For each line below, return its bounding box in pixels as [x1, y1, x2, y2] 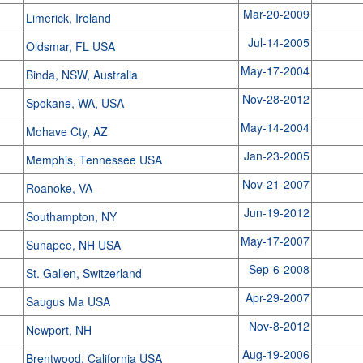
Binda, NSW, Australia [25, 66, 141, 83]
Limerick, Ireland [25, 10, 114, 26]
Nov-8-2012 [248, 318, 310, 334]
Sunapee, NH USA [25, 237, 124, 253]
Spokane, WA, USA [25, 95, 127, 111]
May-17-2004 [240, 62, 310, 79]
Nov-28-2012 [241, 91, 310, 107]
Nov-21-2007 [241, 176, 310, 192]
